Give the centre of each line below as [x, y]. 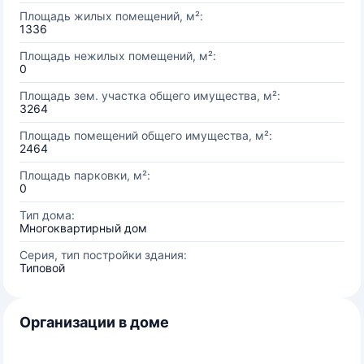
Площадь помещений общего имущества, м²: [146, 135]
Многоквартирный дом [83, 228]
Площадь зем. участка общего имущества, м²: [150, 95]
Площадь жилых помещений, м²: [111, 16]
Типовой [42, 268]
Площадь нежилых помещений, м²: [118, 56]
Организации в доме [94, 322]
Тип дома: [47, 215]
